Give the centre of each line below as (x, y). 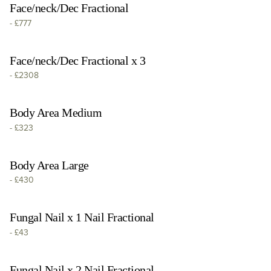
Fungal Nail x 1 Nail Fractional (82, 217)
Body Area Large (49, 165)
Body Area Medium (56, 113)
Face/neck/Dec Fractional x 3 (77, 60)
